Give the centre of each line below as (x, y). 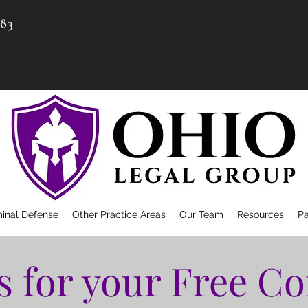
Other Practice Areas (119, 214)
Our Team (201, 214)
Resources (260, 214)
